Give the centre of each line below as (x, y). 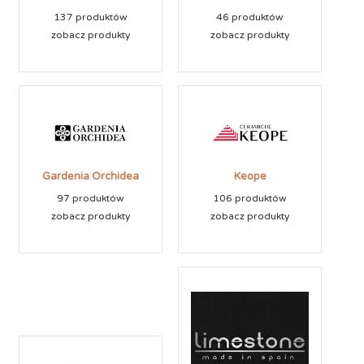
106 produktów (250, 199)
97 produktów (91, 199)
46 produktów (250, 17)
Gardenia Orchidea (91, 177)
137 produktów (91, 17)
